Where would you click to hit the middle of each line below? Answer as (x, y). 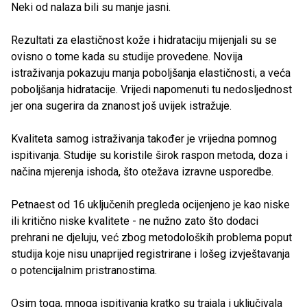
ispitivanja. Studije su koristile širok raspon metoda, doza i (149, 156)
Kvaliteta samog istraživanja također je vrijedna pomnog (144, 139)
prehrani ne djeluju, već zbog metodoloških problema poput (151, 238)
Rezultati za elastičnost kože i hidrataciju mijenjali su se (144, 40)
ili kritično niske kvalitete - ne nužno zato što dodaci (135, 221)
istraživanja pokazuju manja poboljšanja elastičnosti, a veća (151, 73)
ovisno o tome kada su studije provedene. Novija (127, 57)
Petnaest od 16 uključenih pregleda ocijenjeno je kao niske (150, 205)
